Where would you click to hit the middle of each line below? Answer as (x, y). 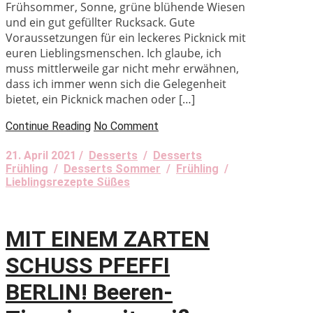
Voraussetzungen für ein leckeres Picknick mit (126, 37)
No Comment (126, 126)
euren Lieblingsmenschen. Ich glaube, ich (114, 53)
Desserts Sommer (112, 168)
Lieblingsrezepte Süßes (68, 182)
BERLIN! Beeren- (89, 292)
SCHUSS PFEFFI (88, 266)
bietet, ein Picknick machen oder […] (100, 99)
